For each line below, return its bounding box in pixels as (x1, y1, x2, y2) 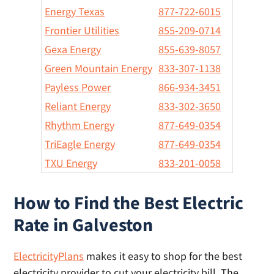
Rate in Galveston (13, 213, 154, 236)
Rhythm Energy (45, 118, 114, 132)
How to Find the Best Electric (13, 191, 244, 214)
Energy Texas (45, 4, 105, 18)
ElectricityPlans (13, 249, 84, 263)
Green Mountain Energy (45, 61, 152, 75)
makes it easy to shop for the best (84, 249, 243, 263)
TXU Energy (45, 156, 97, 170)
